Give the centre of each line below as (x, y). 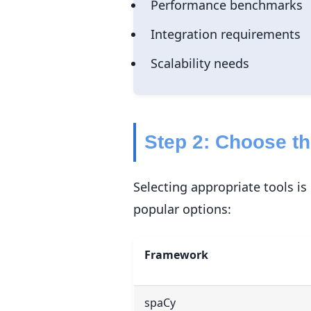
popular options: (182, 209)
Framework (176, 254)
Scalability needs (200, 63)
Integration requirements (226, 34)
